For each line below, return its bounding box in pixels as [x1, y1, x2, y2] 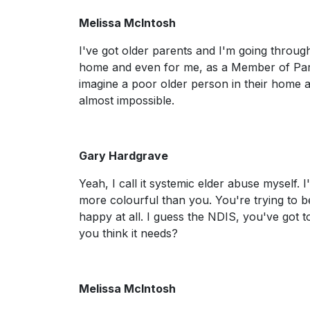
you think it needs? [79, 226, 181, 240]
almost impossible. [79, 93, 178, 107]
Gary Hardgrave [79, 149, 168, 163]
